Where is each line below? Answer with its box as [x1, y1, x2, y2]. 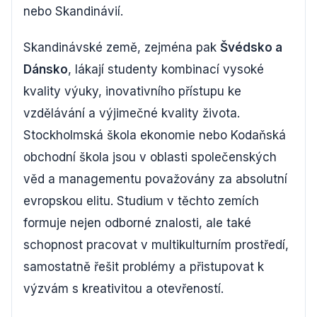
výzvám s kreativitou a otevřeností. [23, 282, 224, 296]
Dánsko [23, 62, 68, 76]
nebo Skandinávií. [23, 4, 123, 18]
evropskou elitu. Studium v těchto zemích [23, 194, 259, 208]
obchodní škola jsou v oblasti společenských [23, 150, 277, 164]
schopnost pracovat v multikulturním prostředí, [23, 238, 289, 252]
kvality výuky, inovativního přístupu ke [23, 84, 241, 98]
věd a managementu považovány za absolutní [23, 172, 287, 186]
